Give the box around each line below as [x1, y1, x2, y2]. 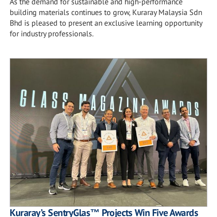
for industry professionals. [10, 29, 93, 38]
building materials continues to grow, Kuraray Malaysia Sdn [10, 7, 202, 17]
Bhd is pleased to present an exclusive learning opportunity [10, 18, 202, 28]
